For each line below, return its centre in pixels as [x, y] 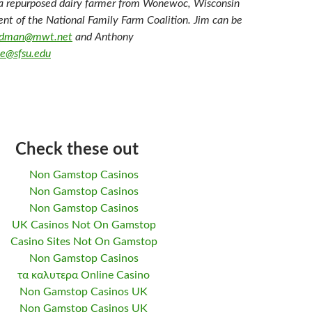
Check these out [77, 150]
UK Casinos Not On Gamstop [84, 225]
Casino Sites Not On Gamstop [84, 242]
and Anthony [103, 37]
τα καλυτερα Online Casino [84, 275]
